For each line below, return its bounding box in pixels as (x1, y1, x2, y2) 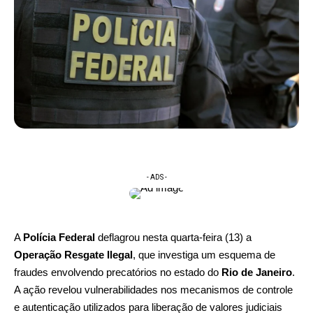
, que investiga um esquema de (133, 248, 275, 261)
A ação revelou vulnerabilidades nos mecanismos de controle (14, 283, 293, 296)
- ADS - (146, 173, 167, 181)
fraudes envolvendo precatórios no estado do (14, 265, 221, 278)
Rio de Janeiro (221, 265, 292, 278)
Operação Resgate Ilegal (14, 248, 133, 261)
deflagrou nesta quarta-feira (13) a (95, 231, 252, 243)
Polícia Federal (23, 231, 95, 243)
